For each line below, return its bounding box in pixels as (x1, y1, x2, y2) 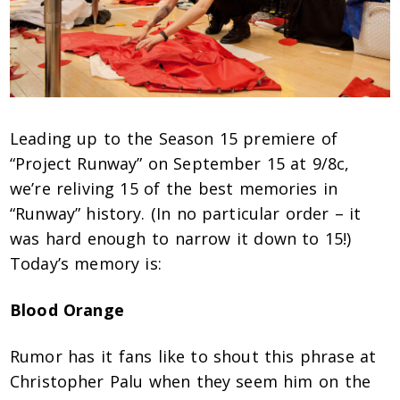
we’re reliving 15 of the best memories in (10, 178, 337, 200)
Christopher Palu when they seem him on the (10, 371, 371, 393)
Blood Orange (10, 299, 124, 321)
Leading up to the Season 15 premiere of (10, 128, 337, 150)
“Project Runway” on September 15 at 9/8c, (10, 153, 350, 175)
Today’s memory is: (10, 253, 162, 275)
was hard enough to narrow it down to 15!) (10, 228, 352, 250)
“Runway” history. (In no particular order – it (10, 203, 362, 225)
